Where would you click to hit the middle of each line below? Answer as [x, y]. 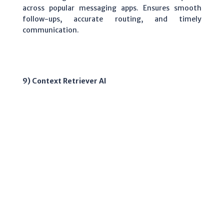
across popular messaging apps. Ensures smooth [112, 8]
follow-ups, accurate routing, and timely [112, 19]
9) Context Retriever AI [64, 81]
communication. [51, 30]
